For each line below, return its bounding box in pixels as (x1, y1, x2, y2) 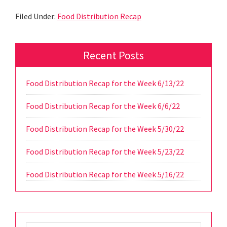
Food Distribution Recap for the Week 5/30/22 (26, 124, 184, 134)
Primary (15, 42, 65, 62)
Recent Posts (83, 48, 144, 63)
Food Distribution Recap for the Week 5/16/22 (26, 169, 184, 180)
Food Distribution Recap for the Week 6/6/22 (26, 101, 180, 111)
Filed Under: (15, 11, 57, 22)
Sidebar (15, 60, 63, 80)
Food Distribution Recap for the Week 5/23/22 (26, 146, 184, 157)
